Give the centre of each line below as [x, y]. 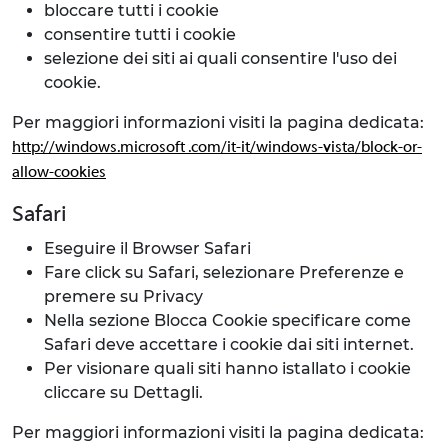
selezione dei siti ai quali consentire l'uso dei [220, 58]
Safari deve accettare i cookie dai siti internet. [229, 344]
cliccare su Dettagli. [123, 392]
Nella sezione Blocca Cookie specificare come [227, 320]
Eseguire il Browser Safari [147, 248]
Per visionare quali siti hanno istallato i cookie [227, 368]
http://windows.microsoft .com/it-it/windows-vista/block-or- [217, 148]
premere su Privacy [123, 296]
